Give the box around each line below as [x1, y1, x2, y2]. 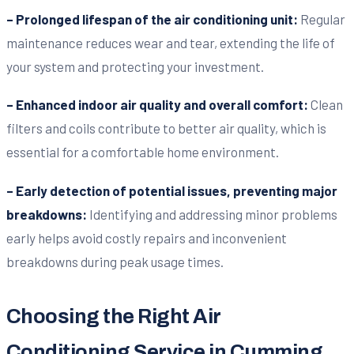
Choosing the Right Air [6, 305, 220, 327]
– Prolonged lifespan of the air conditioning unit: [6, 10, 298, 27]
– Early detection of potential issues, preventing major [6, 182, 337, 198]
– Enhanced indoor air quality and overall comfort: [6, 96, 308, 113]
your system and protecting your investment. [6, 58, 264, 74]
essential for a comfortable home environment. [6, 144, 279, 160]
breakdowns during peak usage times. [6, 253, 224, 269]
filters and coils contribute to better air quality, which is [6, 120, 326, 137]
